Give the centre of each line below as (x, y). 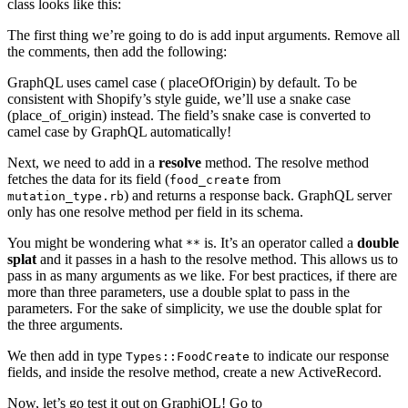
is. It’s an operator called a (279, 243)
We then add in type (66, 356)
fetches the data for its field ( (88, 179)
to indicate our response (319, 356)
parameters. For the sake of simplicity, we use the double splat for (194, 309)
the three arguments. (65, 325)
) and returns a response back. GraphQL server (258, 196)
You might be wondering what (97, 243)
